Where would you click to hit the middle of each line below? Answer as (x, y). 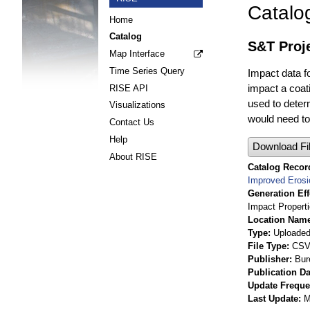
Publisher (268, 259)
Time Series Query (147, 71)
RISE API (129, 88)
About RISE (133, 156)
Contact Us (132, 122)
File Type (267, 246)
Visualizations (137, 105)
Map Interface (137, 54)
